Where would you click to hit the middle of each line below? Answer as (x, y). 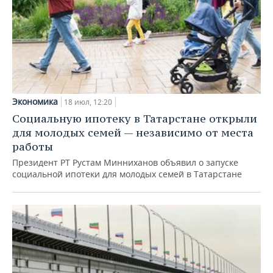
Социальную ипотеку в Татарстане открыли (135, 119)
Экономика (35, 102)
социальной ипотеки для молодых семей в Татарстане (127, 174)
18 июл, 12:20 (88, 102)
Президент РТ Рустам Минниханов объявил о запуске (125, 163)
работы (33, 147)
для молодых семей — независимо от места (133, 133)
